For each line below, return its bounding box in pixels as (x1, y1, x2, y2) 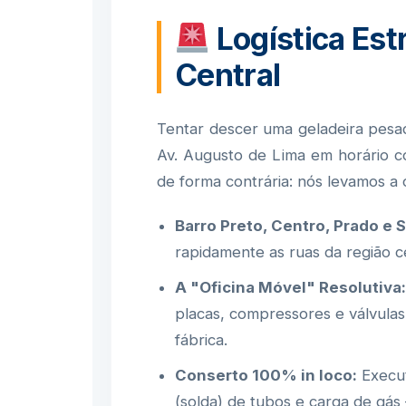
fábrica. (175, 331, 227, 349)
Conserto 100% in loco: (175, 366, 357, 384)
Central (175, 56, 281, 93)
